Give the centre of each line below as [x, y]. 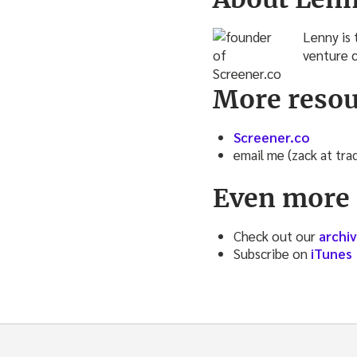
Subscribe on [272, 253]
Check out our [276, 235]
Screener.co [272, 137]
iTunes [331, 253]
